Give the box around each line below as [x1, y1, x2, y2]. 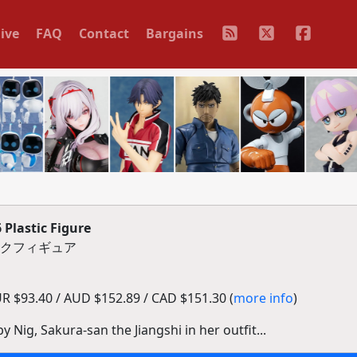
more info [233, 289, 293, 307]
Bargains [145, 24, 203, 42]
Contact [78, 24, 129, 42]
